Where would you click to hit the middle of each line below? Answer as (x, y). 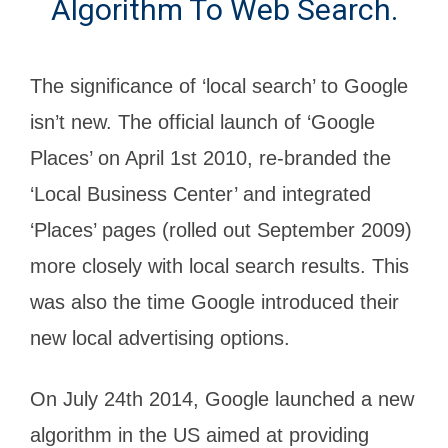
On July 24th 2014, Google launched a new (222, 398)
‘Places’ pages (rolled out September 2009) (221, 229)
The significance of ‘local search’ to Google (219, 85)
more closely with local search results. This (219, 265)
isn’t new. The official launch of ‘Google (202, 121)
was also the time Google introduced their (214, 301)
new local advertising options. (160, 337)
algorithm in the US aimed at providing (199, 434)
